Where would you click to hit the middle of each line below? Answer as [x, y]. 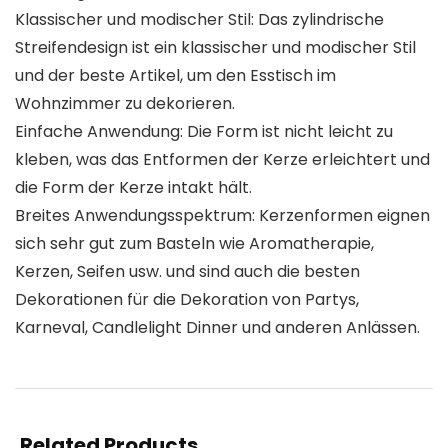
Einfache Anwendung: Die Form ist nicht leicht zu [204, 132]
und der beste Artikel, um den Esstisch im [175, 76]
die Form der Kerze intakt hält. [133, 188]
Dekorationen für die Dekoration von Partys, [187, 300]
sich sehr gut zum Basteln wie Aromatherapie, [194, 244]
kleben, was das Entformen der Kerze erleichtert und [222, 160]
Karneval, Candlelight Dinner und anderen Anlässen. [217, 328]
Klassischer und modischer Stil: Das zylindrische [199, 20]
